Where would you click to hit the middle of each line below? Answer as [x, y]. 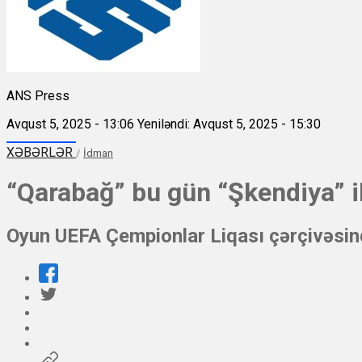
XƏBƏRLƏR [41, 152]
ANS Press [38, 95]
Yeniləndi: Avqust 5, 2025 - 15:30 [229, 124]
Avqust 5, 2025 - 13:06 [70, 124]
